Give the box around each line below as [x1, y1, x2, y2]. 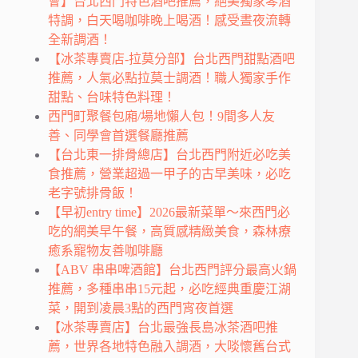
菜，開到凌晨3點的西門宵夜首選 [48, 300, 233, 315]
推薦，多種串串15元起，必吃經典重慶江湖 [48, 281, 291, 296]
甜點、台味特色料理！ [48, 89, 176, 104]
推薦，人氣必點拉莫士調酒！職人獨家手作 [48, 70, 291, 85]
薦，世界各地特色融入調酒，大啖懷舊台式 [48, 339, 291, 353]
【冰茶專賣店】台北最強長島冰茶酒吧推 [48, 320, 278, 334]
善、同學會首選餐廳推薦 [48, 128, 189, 142]
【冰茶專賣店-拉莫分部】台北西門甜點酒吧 [48, 51, 295, 66]
